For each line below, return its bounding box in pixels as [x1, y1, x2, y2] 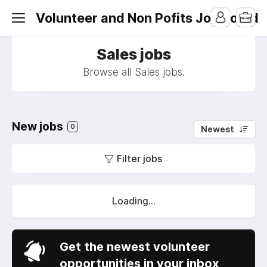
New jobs [12, 120, 66, 133]
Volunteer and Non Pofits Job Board [36, 10, 259, 26]
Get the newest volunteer [60, 240, 210, 254]
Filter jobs [117, 153, 162, 164]
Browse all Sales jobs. [82, 66, 185, 78]
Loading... [111, 195, 156, 207]
